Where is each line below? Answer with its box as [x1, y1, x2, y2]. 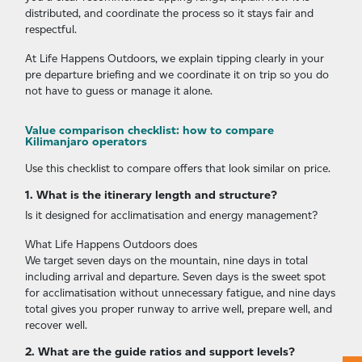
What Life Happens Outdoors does [25, 238, 197, 251]
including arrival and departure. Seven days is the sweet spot [25, 270, 326, 284]
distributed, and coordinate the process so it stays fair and [25, 6, 314, 20]
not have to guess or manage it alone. [25, 84, 213, 98]
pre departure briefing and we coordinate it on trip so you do [25, 68, 329, 82]
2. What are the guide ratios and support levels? [25, 344, 295, 360]
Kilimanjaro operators [25, 134, 147, 149]
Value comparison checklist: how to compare [25, 123, 274, 138]
